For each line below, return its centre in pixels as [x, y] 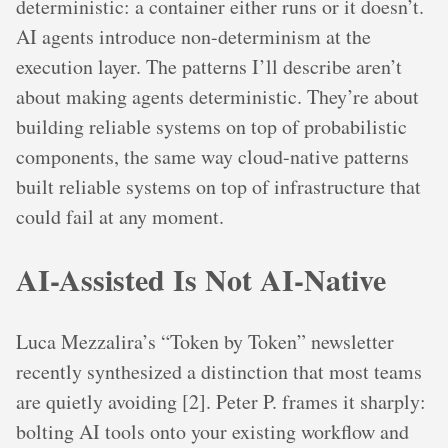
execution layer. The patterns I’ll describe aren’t [209, 66]
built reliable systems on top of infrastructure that [218, 186]
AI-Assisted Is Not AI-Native [201, 278]
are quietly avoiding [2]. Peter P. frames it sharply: [221, 401]
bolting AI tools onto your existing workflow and [212, 431]
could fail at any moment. [120, 216]
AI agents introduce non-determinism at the [193, 36]
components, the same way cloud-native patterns [212, 156]
